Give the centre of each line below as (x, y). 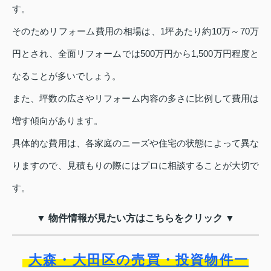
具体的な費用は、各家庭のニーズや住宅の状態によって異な (135, 143)
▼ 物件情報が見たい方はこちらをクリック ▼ (135, 218)
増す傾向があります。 (57, 121)
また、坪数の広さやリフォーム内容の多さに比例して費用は (135, 99)
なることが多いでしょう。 (67, 76)
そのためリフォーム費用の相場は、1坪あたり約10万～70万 (135, 31)
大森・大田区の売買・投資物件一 (139, 260)
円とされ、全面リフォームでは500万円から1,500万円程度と (135, 54)
